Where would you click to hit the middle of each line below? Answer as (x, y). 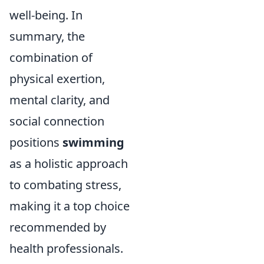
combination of (51, 57)
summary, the (47, 36)
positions (36, 142)
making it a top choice (70, 206)
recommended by (58, 227)
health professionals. (66, 248)
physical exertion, (57, 79)
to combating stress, (65, 185)
